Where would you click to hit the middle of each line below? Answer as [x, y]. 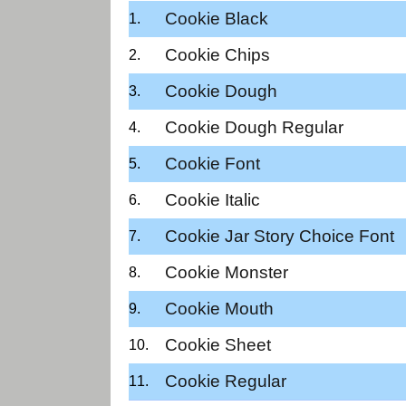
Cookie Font [213, 163]
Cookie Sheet [218, 344]
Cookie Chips [217, 54]
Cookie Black [217, 18]
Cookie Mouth [219, 308]
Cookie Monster [227, 272]
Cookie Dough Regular [254, 127]
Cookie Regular [226, 381]
